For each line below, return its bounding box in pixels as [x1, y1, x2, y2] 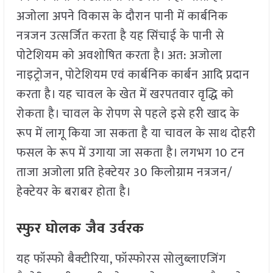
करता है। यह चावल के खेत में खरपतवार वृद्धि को [16, 84, 234, 105]
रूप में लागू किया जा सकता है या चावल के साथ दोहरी [16, 123, 256, 144]
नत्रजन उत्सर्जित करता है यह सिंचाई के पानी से [16, 26, 224, 47]
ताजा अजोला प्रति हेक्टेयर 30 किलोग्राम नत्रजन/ [16, 162, 233, 183]
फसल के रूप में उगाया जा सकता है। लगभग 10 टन [16, 143, 245, 164]
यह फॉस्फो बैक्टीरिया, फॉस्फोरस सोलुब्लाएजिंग [16, 249, 226, 270]
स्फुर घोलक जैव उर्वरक [16, 216, 144, 241]
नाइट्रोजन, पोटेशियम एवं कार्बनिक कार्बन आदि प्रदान [16, 65, 250, 86]
